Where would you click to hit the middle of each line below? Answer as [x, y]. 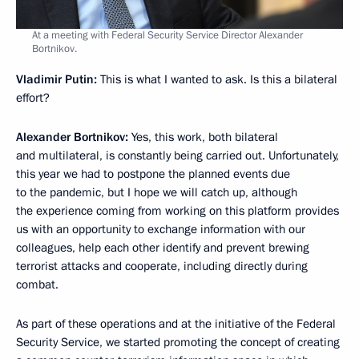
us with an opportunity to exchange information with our [161, 229]
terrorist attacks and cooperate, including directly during [162, 266]
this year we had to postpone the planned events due [153, 173]
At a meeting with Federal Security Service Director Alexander [167, 35]
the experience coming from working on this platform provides [177, 210]
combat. [37, 284]
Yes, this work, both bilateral [205, 137]
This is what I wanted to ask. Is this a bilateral [219, 79]
